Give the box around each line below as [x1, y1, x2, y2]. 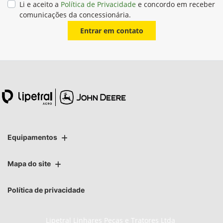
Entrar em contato [80, 25, 143, 35]
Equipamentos [7, 133, 57, 141]
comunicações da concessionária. [19, 9, 131, 19]
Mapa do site [7, 159, 51, 168]
